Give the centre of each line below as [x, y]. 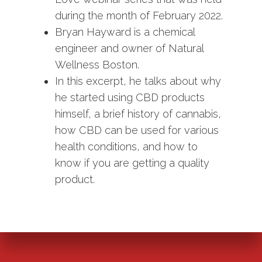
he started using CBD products [130, 97]
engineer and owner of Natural [129, 48]
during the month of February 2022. [139, 15]
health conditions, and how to [126, 146]
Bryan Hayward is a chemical [125, 32]
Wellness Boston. [97, 65]
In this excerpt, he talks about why [138, 81]
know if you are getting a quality [132, 163]
